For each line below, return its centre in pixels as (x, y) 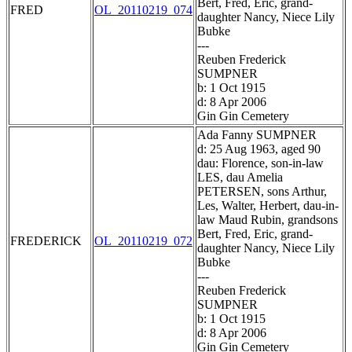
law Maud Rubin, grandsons (268, 220)
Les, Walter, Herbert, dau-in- (268, 206)
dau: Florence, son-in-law (260, 163)
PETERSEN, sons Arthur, (262, 192)
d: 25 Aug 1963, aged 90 (259, 149)
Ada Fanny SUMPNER (257, 135)
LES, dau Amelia (240, 178)
